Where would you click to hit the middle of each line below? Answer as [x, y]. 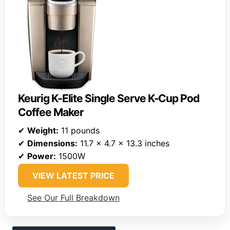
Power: [42, 156]
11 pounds [79, 131]
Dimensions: [52, 143]
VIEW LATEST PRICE [73, 176]
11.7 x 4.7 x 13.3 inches [123, 143]
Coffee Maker [51, 112]
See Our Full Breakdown [73, 198]
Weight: [43, 131]
